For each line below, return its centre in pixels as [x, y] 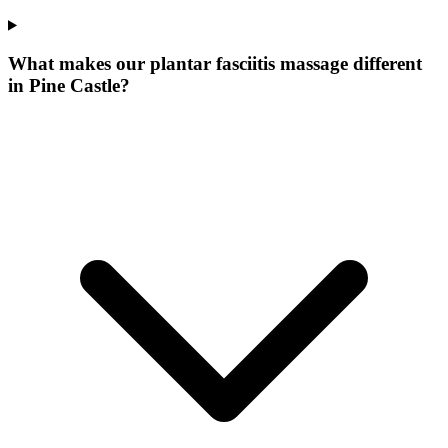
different [385, 64]
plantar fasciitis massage [249, 64]
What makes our [79, 64]
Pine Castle [74, 86]
